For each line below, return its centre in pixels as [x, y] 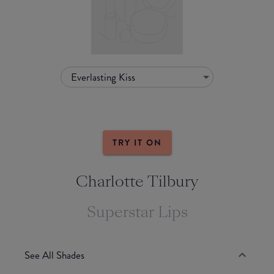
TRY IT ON [137, 143]
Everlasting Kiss [103, 77]
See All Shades [54, 255]
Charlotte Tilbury [137, 182]
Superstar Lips [137, 212]
